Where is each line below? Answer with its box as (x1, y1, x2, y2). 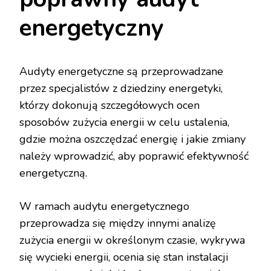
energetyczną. (19, 165, 87, 180)
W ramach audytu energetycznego (19, 198, 189, 214)
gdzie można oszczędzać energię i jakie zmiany (19, 131, 246, 146)
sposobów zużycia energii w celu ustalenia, (19, 114, 229, 129)
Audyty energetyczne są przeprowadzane (19, 64, 223, 79)
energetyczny (19, 12, 164, 45)
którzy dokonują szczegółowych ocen (19, 97, 200, 113)
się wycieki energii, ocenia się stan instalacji (19, 249, 228, 264)
